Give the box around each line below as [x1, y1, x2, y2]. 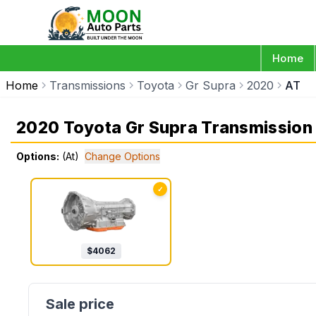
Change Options [85, 150, 160, 162]
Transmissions [49, 78, 126, 92]
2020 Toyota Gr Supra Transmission [16, 118, 312, 138]
